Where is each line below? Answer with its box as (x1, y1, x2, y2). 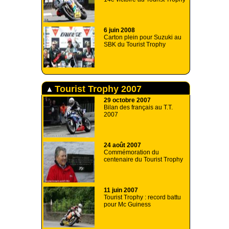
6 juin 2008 (104, 27, 135, 34)
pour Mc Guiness (104, 201, 151, 209)
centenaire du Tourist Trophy (104, 156, 183, 164)
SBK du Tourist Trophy (104, 41, 166, 49)
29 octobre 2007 (104, 97, 151, 104)
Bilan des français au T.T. (104, 104, 173, 111)
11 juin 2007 (104, 187, 138, 194)
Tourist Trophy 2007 (52, 83, 142, 94)
